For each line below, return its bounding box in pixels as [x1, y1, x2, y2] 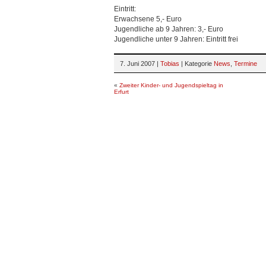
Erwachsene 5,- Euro [114, 15, 182, 23]
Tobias [160, 60, 179, 67]
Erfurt [114, 88, 129, 95]
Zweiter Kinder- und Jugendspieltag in [119, 82, 223, 88]
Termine [234, 60, 257, 67]
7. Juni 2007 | [120, 60, 160, 67]
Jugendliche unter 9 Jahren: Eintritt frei [114, 35, 238, 43]
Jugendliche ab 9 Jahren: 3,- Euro [114, 25, 223, 33]
